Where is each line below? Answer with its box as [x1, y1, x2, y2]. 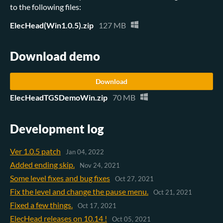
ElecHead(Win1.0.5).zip [10, 20, 94, 30]
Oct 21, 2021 [153, 188, 192, 197]
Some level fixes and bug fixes [10, 173, 110, 183]
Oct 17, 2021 [78, 202, 116, 210]
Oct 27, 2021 [115, 175, 154, 183]
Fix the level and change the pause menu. [10, 186, 148, 196]
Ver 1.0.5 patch [10, 146, 61, 156]
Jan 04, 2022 [66, 148, 104, 156]
